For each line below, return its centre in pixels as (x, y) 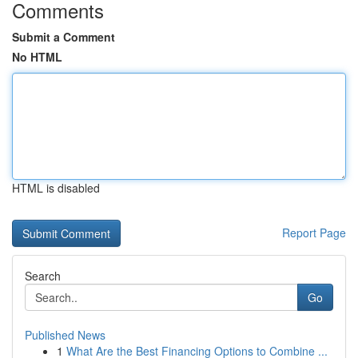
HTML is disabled (56, 188)
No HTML (37, 57)
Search (43, 276)
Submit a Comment (64, 37)
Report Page (314, 233)
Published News (65, 335)
